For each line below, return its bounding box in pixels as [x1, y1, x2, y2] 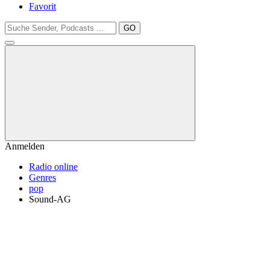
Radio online [29, 162, 78, 172]
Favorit [29, 1, 56, 11]
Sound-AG [29, 194, 71, 204]
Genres [29, 172, 56, 183]
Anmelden [5, 141, 45, 151]
